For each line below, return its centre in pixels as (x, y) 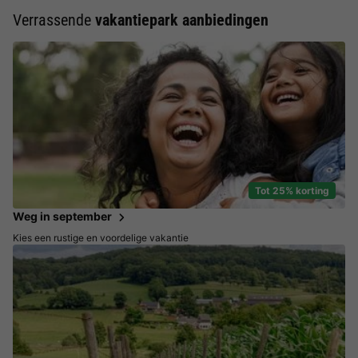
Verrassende (54, 20)
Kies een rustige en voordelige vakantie (101, 237)
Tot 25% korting (292, 190)
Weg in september (62, 216)
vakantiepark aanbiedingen (182, 20)
